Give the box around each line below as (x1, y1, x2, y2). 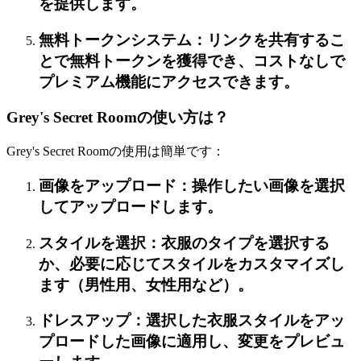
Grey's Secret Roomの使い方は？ (6, 109, 229, 127)
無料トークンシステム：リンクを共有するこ (39, 31, 345, 48)
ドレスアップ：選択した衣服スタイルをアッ (39, 312, 345, 330)
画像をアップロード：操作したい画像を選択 (39, 176, 345, 194)
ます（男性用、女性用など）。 (39, 276, 253, 293)
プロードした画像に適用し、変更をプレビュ (39, 333, 345, 351)
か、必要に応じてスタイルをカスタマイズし (39, 255, 345, 272)
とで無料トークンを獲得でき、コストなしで (39, 52, 345, 69)
